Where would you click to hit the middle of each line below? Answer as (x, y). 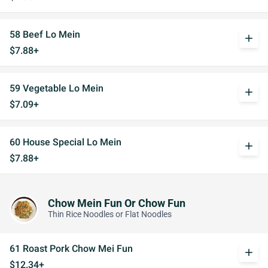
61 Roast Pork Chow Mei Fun (71, 249)
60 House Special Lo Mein (66, 142)
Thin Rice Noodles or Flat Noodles (110, 214)
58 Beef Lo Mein (45, 34)
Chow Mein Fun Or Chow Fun (117, 203)
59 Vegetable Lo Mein (57, 88)
